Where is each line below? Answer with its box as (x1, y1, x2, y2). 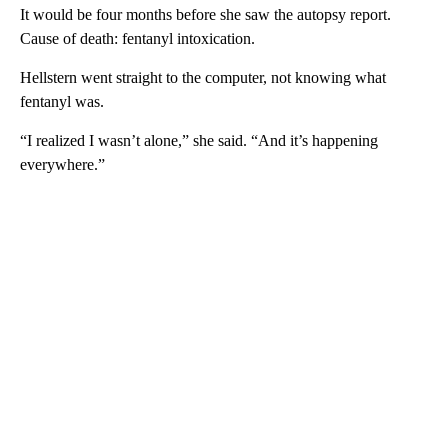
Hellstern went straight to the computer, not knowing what (20, 68, 386, 86)
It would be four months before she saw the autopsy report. (20, 5, 391, 23)
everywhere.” (20, 155, 105, 173)
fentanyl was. (20, 92, 104, 110)
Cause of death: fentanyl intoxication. (20, 29, 255, 47)
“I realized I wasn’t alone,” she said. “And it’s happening (20, 131, 378, 149)
